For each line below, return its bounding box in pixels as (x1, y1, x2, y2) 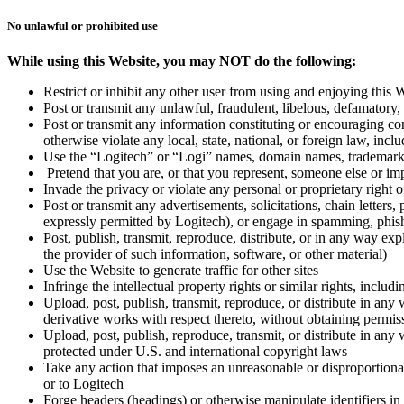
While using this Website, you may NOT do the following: (7, 53, 356, 69)
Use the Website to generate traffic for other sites (43, 262, 318, 279)
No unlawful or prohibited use (7, 19, 158, 33)
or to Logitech (43, 376, 124, 392)
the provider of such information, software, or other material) (43, 246, 387, 262)
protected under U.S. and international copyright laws (43, 344, 347, 360)
